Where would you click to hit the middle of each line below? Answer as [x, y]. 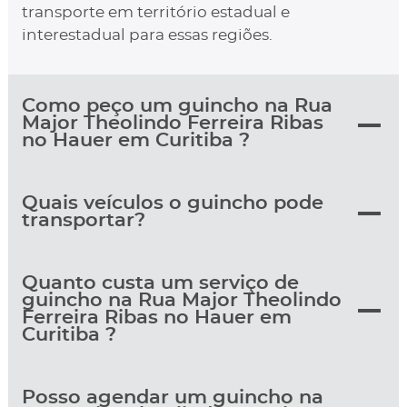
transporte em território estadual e [155, 13]
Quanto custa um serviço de [160, 283]
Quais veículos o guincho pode [172, 203]
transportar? [83, 221]
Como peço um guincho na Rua [177, 106]
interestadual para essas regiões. [147, 36]
